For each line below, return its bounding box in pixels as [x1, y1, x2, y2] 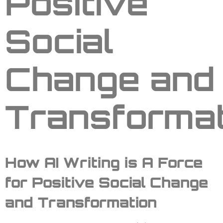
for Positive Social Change [5, 173, 208, 191]
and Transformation [5, 193, 157, 211]
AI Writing [44, 153, 124, 171]
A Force [137, 153, 203, 171]
